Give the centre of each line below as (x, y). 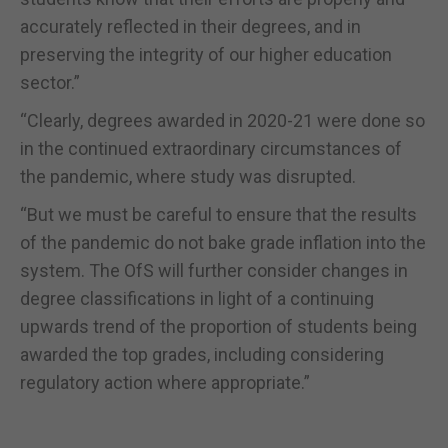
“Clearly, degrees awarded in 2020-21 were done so (222, 120)
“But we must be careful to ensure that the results (218, 214)
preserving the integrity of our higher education (206, 54)
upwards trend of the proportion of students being (218, 326)
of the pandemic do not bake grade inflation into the (223, 242)
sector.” (50, 82)
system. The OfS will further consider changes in (214, 270)
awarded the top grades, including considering (202, 354)
